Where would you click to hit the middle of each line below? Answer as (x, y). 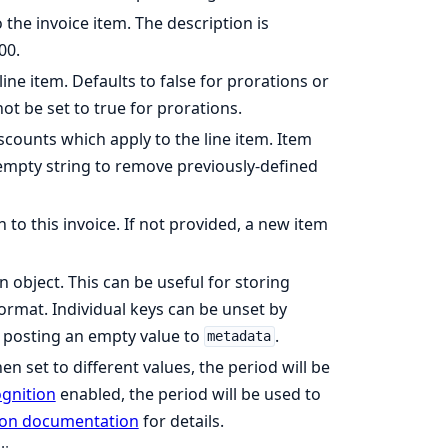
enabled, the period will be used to (188, 393)
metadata (239, 336)
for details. (181, 420)
